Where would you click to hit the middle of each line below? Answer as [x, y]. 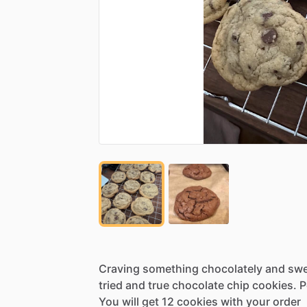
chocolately [232, 268]
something [171, 268]
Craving [119, 268]
